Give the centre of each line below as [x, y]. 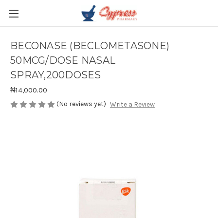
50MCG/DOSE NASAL [63, 61]
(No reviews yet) [81, 104]
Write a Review [132, 105]
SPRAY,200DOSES [56, 75]
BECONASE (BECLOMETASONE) [90, 46]
